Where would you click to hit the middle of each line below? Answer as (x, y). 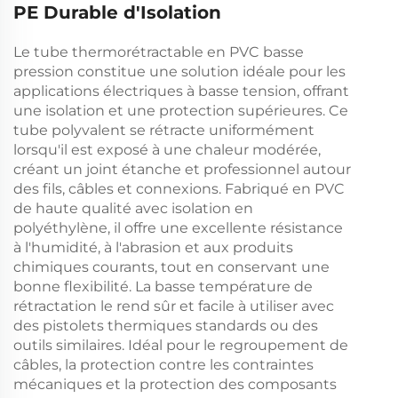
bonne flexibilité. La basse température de (163, 286)
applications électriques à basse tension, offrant (181, 91)
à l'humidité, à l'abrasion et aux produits (153, 247)
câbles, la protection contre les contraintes (163, 364)
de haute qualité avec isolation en (133, 208)
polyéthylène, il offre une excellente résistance (178, 227)
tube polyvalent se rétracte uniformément (164, 130)
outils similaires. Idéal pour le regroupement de (181, 345)
